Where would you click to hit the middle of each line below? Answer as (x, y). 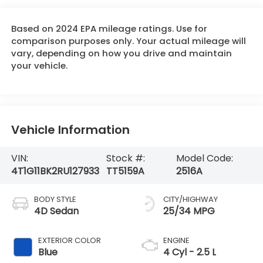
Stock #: (125, 159)
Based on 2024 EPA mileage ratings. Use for (109, 28)
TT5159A (125, 171)
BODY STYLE (55, 200)
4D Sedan (56, 211)
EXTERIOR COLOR (69, 241)
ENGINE (176, 241)
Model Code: (205, 159)
